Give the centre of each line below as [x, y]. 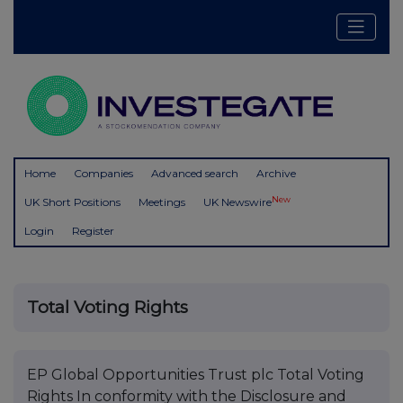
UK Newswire [237, 202]
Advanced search [195, 174]
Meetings [162, 202]
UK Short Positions [72, 202]
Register [93, 231]
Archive [276, 174]
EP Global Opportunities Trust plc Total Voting [196, 375]
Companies [103, 174]
